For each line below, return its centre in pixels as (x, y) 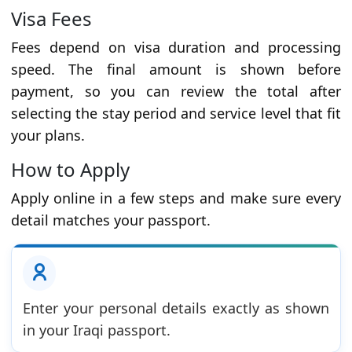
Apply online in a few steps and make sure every (176, 198)
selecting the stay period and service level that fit (176, 114)
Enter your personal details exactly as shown (176, 308)
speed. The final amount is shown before (176, 70)
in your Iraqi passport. (97, 330)
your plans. (48, 136)
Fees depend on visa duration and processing (176, 48)
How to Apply (70, 170)
